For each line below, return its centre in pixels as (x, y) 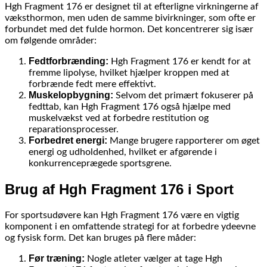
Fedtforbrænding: (69, 61)
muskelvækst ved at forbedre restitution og (119, 118)
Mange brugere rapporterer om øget (184, 141)
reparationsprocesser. (74, 130)
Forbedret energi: (68, 141)
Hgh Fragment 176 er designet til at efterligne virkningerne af (132, 7)
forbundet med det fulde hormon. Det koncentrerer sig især (129, 30)
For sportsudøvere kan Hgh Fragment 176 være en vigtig (122, 215)
